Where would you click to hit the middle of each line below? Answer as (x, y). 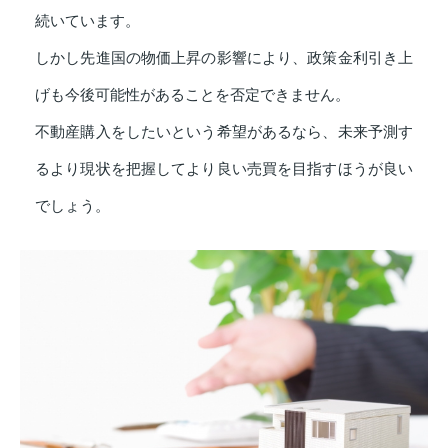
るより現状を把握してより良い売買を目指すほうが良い (224, 169)
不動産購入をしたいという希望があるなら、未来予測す (224, 132)
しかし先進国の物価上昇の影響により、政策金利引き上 (224, 58)
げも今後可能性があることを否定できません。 (192, 95)
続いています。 (87, 21)
